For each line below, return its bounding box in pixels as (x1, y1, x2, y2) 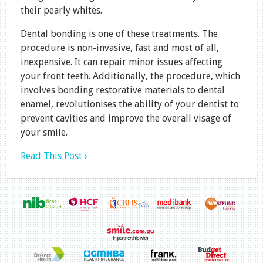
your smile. (21, 126, 68, 138)
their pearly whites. (21, 4, 102, 16)
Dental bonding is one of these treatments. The (21, 28, 218, 39)
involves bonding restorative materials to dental (21, 84, 225, 96)
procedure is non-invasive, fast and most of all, (21, 42, 219, 53)
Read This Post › (21, 150, 87, 161)
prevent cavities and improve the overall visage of (21, 112, 231, 124)
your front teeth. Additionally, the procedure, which (21, 70, 240, 82)
